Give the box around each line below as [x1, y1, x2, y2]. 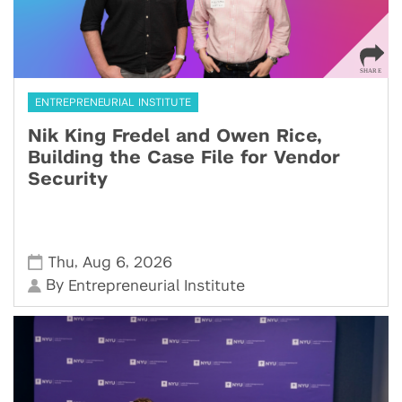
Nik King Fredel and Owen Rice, [28, 127, 322, 146]
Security [28, 170, 108, 189]
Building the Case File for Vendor [28, 149, 340, 168]
